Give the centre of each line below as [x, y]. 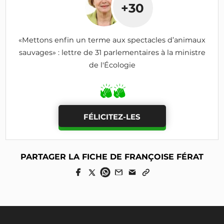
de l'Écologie [112, 65]
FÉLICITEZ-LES [112, 117]
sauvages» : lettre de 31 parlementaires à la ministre [112, 52]
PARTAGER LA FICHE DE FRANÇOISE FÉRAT [112, 156]
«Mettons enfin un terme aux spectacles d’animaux [112, 40]
